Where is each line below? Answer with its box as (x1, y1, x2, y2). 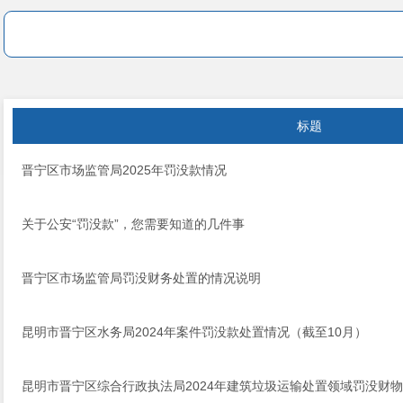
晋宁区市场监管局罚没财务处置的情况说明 (22, 271, 261, 285)
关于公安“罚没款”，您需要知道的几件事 (22, 217, 245, 231)
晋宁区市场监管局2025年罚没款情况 (22, 163, 227, 177)
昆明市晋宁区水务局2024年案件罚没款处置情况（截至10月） (22, 325, 367, 339)
